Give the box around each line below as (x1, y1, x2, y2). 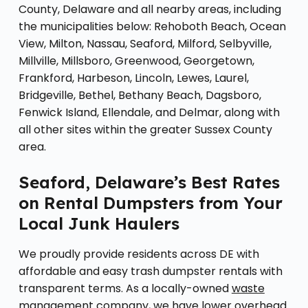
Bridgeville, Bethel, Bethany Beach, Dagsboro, (18, 87, 261, 103)
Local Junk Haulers (18, 212, 179, 234)
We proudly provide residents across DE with (18, 245, 259, 262)
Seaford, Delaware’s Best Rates (18, 171, 280, 192)
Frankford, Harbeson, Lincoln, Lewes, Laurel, (18, 69, 249, 86)
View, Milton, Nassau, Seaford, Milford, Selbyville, (18, 35, 272, 52)
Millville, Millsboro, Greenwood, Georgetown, (18, 52, 254, 69)
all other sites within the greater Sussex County (18, 121, 272, 137)
